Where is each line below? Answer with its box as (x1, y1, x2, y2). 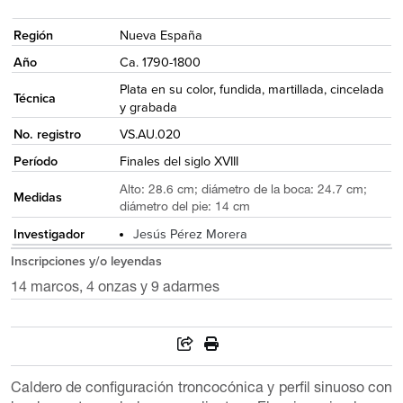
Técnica (13, 91, 56, 107)
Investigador (13, 227, 85, 243)
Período (13, 154, 58, 170)
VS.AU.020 (119, 127, 181, 143)
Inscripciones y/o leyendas (10, 253, 162, 269)
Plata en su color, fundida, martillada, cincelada (119, 82, 384, 98)
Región (13, 28, 53, 44)
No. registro (13, 127, 81, 143)
